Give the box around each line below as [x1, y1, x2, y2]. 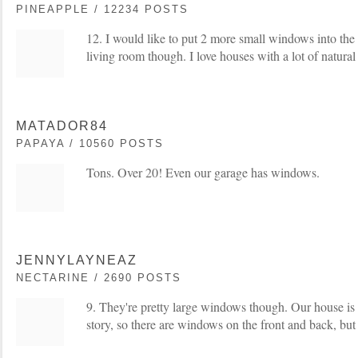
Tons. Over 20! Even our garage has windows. [86, 163, 320, 181]
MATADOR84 [16, 118, 108, 133]
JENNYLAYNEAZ [16, 253, 137, 267]
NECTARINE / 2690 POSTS [16, 271, 181, 284]
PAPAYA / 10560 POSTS [16, 137, 164, 149]
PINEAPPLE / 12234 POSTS [16, 2, 189, 15]
